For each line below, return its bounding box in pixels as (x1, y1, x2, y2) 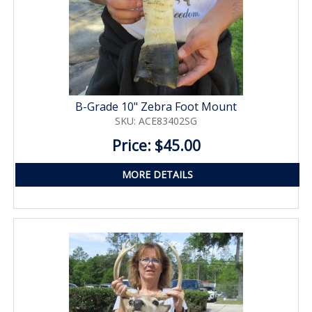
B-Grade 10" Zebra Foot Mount (75, 99, 237, 114)
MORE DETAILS (122, 168, 193, 181)
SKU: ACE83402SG (115, 114, 197, 127)
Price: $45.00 (111, 136, 201, 155)
